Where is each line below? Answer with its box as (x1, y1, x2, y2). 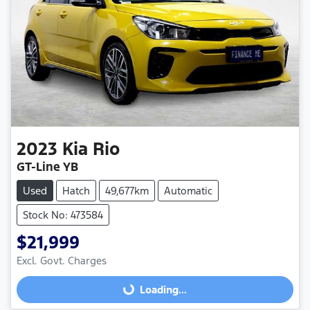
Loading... (140, 282, 187, 296)
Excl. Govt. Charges (17, 253, 107, 267)
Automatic (164, 183, 212, 197)
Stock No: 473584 (23, 208, 103, 221)
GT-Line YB (17, 158, 78, 174)
